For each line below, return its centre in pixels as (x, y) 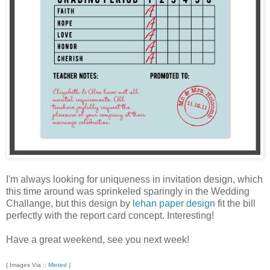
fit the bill (235, 203)
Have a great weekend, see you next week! (98, 239)
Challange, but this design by (69, 203)
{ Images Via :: (27, 265)
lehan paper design (174, 203)
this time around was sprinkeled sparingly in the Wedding (128, 191)
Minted (58, 265)
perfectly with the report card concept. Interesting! (110, 215)
